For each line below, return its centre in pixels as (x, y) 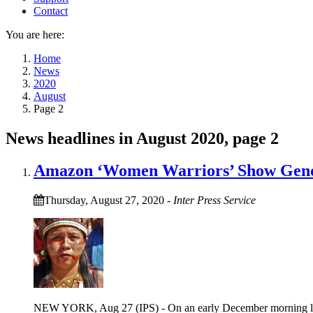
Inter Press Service (214, 201)
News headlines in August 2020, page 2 (142, 138)
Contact (51, 10)
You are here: (35, 34)
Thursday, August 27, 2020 (104, 201)
